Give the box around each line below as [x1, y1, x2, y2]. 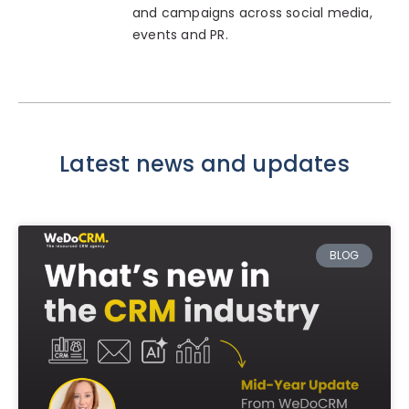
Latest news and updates [59, 148, 350, 179]
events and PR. [132, 26, 228, 45]
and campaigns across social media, [132, 4, 372, 23]
